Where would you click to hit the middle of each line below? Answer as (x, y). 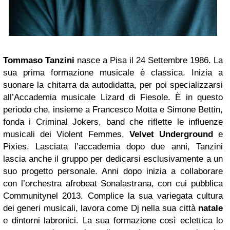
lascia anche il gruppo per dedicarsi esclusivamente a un (113, 159)
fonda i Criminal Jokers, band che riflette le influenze (113, 122)
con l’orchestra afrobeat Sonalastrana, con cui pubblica (113, 183)
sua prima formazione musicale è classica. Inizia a (113, 72)
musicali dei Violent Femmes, (66, 134)
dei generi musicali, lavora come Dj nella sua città (101, 208)
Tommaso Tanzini (39, 60)
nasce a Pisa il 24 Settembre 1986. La (149, 60)
